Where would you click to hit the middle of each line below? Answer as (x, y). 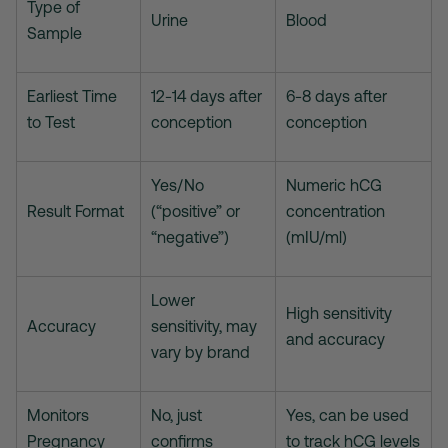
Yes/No (177, 185)
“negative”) (190, 237)
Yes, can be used (347, 415)
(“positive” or (195, 211)
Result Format (75, 211)
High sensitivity (339, 313)
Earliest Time (72, 96)
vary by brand (200, 352)
